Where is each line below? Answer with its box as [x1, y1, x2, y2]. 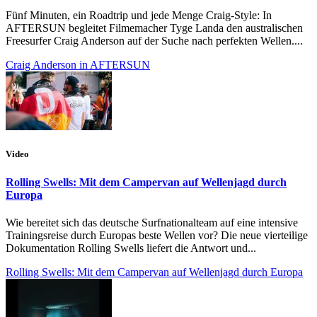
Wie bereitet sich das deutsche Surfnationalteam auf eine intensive [6, 216, 298, 229]
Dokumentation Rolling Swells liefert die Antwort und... [6, 241, 256, 254]
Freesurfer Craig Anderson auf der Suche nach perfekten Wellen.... [6, 35, 303, 47]
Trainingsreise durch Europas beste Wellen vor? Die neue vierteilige [6, 229, 308, 241]
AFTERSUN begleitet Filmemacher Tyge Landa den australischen [6, 22, 303, 35]
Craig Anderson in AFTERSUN [6, 59, 150, 71]
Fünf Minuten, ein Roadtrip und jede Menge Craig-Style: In [6, 9, 272, 22]
